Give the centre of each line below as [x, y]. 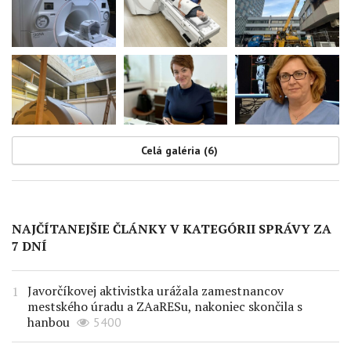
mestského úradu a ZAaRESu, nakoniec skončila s [165, 306]
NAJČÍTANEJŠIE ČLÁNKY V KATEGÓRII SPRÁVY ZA [172, 228]
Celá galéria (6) [179, 150]
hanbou [49, 322]
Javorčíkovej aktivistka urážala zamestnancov [156, 290]
